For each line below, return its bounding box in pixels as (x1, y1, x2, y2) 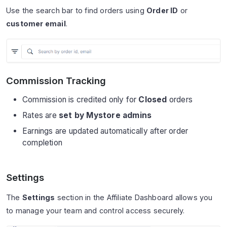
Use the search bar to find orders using (6, 6, 146, 15)
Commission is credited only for (22, 95, 139, 105)
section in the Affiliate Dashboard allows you (55, 193, 213, 202)
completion (22, 138, 62, 148)
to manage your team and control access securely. (6, 206, 185, 215)
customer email (6, 19, 66, 28)
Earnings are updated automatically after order (22, 126, 188, 136)
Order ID (146, 6, 178, 15)
